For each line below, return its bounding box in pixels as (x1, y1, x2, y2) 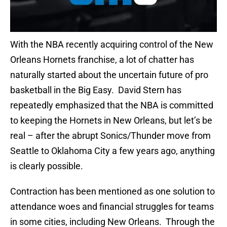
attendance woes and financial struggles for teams (10, 201, 214, 212)
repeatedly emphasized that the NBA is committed (10, 100, 213, 111)
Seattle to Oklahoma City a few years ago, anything (10, 145, 215, 157)
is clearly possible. (10, 161, 83, 172)
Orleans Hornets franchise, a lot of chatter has (10, 54, 194, 65)
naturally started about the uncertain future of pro (10, 69, 208, 81)
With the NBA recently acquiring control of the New (10, 39, 213, 50)
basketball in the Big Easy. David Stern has (10, 85, 181, 96)
